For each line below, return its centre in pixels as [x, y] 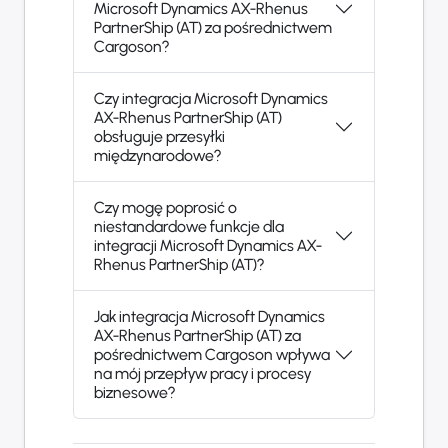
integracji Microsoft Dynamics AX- [208, 246]
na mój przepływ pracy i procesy [202, 374]
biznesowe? [134, 393]
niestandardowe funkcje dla [189, 227]
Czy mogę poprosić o [165, 208]
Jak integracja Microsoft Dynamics [209, 317]
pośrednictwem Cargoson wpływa [212, 355]
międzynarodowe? [157, 156]
